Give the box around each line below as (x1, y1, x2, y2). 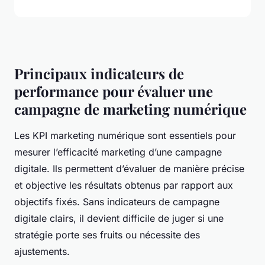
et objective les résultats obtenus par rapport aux (14, 179, 233, 192)
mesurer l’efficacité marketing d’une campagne (14, 146, 222, 159)
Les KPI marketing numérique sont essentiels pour (14, 130, 236, 142)
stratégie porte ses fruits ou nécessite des (14, 229, 200, 241)
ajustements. (14, 245, 70, 258)
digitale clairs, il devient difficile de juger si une (14, 212, 224, 225)
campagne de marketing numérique (14, 99, 247, 119)
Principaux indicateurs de (14, 64, 184, 83)
